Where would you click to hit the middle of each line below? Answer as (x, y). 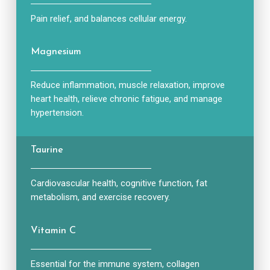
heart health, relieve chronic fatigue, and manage (126, 99)
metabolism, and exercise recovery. (100, 197)
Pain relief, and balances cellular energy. (108, 18)
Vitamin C (53, 231)
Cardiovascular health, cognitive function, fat (119, 183)
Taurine (47, 150)
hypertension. (57, 113)
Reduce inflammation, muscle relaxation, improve (127, 85)
